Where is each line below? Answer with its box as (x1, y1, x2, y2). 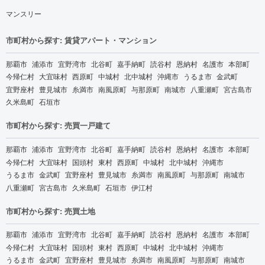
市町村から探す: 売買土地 (6, 205, 95, 216)
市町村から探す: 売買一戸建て (6, 119, 111, 131)
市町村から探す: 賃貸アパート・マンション (6, 34, 157, 46)
